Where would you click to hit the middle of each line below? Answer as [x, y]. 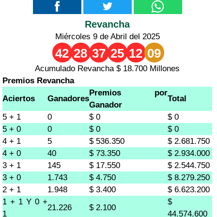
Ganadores [68, 98]
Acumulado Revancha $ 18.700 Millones [108, 68]
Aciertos [19, 98]
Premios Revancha [38, 80]
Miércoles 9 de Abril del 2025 [107, 36]
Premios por [128, 93]
